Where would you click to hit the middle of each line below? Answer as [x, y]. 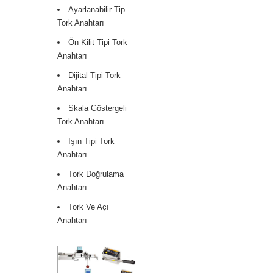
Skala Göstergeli [97, 108]
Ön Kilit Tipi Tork [98, 42]
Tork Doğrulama [96, 174]
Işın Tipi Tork [91, 141]
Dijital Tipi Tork [94, 75]
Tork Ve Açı [89, 207]
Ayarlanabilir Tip [97, 9]
